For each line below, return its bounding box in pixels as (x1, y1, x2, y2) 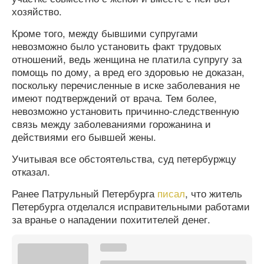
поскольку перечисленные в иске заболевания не (12, 77, 240, 93)
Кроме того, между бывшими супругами (12, 25, 198, 41)
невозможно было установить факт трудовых (12, 38, 222, 54)
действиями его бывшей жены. (12, 129, 156, 144)
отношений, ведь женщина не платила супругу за (12, 51, 242, 67)
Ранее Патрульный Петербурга (12, 186, 157, 201)
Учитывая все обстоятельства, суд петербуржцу (12, 151, 236, 166)
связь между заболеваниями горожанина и (12, 116, 211, 131)
